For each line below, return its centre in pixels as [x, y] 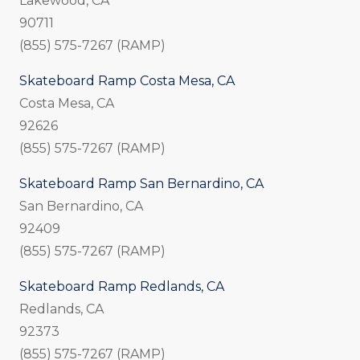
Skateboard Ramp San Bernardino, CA [141, 184]
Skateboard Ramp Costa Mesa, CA [127, 81]
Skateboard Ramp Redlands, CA [122, 287]
